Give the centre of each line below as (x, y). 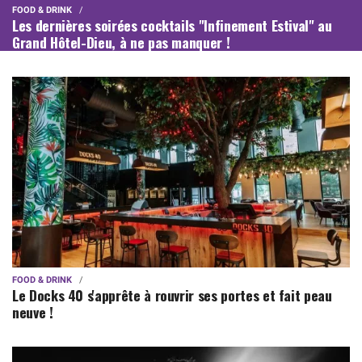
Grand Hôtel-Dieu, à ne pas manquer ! (121, 42)
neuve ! (33, 311)
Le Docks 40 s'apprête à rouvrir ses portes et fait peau (172, 295)
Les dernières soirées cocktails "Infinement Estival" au (172, 25)
